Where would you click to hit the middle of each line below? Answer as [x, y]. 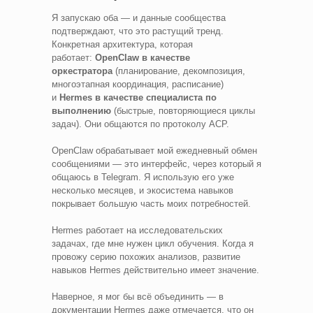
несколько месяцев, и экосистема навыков [143, 190]
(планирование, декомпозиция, [179, 71]
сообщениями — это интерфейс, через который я [156, 163]
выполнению [81, 110]
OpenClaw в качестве [143, 57]
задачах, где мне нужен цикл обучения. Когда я [153, 243]
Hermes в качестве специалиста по [138, 97]
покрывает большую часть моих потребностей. [151, 203]
